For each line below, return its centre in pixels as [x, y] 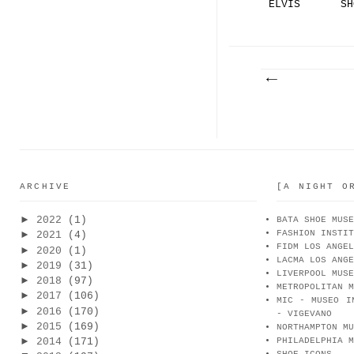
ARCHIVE [45, 187]
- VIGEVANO [304, 314]
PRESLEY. [294, 16]
